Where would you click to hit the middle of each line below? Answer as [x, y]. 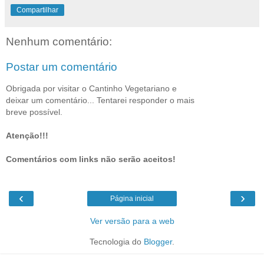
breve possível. [34, 112]
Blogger [158, 242]
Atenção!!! [27, 135]
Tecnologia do [117, 242]
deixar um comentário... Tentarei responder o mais [100, 100]
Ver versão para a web [132, 221]
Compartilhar [37, 10]
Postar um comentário [62, 67]
